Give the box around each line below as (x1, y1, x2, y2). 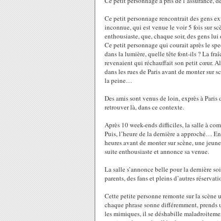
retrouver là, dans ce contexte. (105, 103, 184, 111)
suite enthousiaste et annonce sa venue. (105, 147, 209, 156)
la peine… (105, 76, 132, 85)
